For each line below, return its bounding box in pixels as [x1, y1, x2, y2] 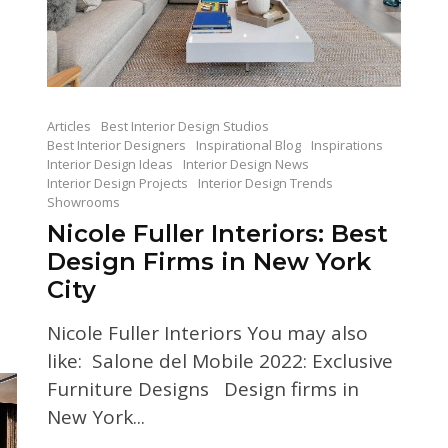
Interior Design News [182, 154, 309, 173]
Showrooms [46, 192, 120, 211]
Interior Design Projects [46, 173, 188, 192]
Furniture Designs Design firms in [46, 375, 359, 402]
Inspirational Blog [195, 135, 301, 154]
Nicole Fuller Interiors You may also [46, 319, 368, 346]
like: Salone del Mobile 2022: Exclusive [46, 347, 393, 374]
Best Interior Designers [46, 135, 186, 154]
